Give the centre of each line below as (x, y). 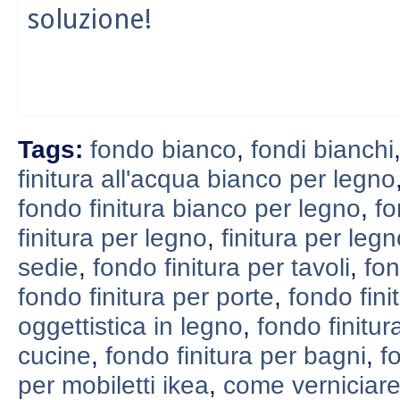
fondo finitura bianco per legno (189, 208)
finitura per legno (112, 237)
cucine (54, 355)
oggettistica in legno (130, 325)
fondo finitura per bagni (236, 355)
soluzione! (90, 18)
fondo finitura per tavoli (221, 267)
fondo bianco (163, 149)
